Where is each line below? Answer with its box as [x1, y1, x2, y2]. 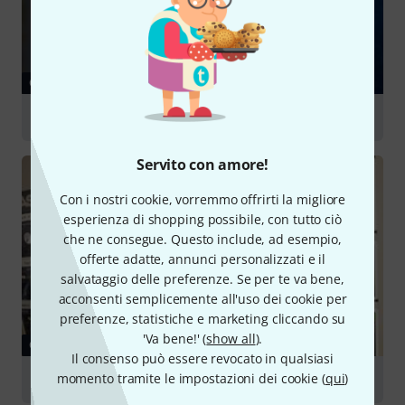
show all [206, 330, 256, 347]
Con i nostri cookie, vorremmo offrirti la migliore [59, 191, 346, 208]
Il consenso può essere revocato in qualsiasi [71, 350, 334, 367]
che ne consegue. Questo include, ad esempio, [62, 231, 343, 248]
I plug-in [36, 371, 88, 389]
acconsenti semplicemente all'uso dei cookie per [58, 290, 347, 307]
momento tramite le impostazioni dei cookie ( [56, 370, 325, 387]
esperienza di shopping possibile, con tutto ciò [63, 211, 342, 228]
